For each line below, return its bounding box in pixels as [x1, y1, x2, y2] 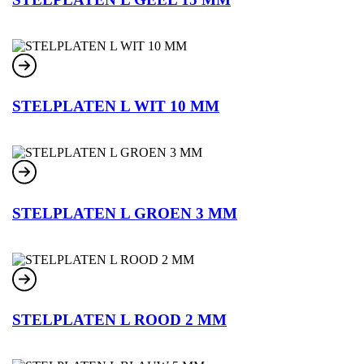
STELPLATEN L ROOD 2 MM [12, 311, 227, 329]
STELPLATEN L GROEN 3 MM [12, 204, 237, 222]
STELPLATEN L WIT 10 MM [12, 97, 219, 115]
